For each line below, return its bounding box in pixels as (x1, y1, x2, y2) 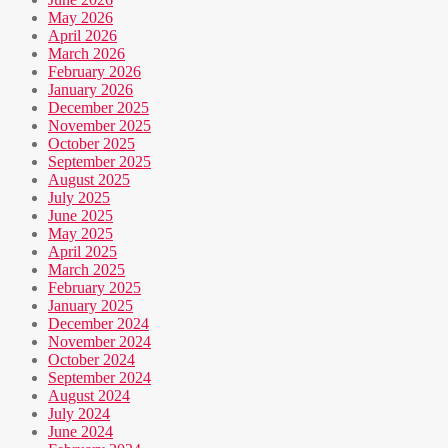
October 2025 (48, 135, 135, 153)
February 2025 (48, 279, 141, 297)
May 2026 (48, 9, 113, 27)
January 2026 (48, 81, 133, 99)
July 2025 (48, 189, 110, 207)
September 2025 (48, 153, 151, 171)
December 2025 (48, 99, 149, 117)
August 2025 (48, 171, 130, 189)
